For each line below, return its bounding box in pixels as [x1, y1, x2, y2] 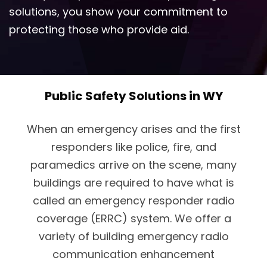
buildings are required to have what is [33, 175, 234, 190]
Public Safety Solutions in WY [44, 87, 223, 104]
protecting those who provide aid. [9, 21, 189, 37]
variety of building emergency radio [38, 228, 229, 244]
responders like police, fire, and [51, 139, 216, 154]
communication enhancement [52, 246, 215, 262]
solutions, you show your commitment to [9, 4, 228, 19]
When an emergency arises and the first [26, 121, 241, 136]
